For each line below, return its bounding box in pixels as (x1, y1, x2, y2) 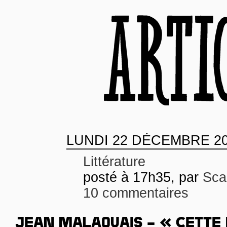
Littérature (83, 154, 145, 169)
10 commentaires (83, 185, 188, 201)
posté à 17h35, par (83, 170, 203, 185)
